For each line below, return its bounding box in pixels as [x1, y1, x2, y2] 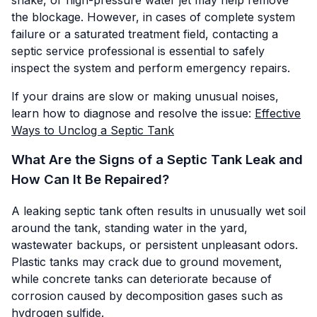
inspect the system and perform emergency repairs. [11, 60, 290, 75]
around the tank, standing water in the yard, [11, 221, 248, 236]
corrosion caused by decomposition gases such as [11, 289, 283, 304]
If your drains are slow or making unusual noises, [11, 88, 279, 103]
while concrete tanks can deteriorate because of [11, 272, 272, 287]
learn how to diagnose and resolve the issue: [11, 105, 255, 120]
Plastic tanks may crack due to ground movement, [11, 255, 282, 270]
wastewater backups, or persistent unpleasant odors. [11, 238, 298, 253]
